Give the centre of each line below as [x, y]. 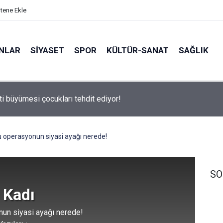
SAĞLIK [194, 50]
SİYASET [48, 50]
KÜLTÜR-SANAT [138, 50]
